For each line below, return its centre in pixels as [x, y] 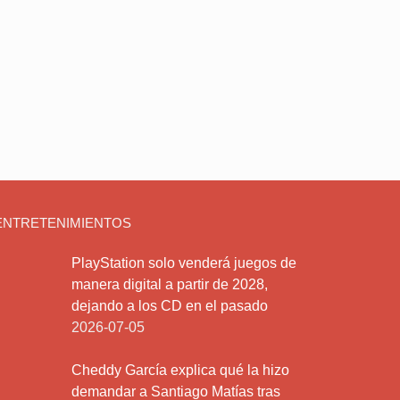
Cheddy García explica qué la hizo [180, 370]
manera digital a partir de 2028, [169, 284]
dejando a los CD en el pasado [169, 306]
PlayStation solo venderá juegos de [183, 263]
